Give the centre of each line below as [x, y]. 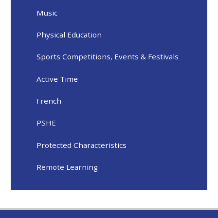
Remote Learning [67, 167]
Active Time [57, 79]
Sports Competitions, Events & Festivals [108, 57]
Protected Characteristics [82, 145]
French [49, 101]
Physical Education [69, 35]
